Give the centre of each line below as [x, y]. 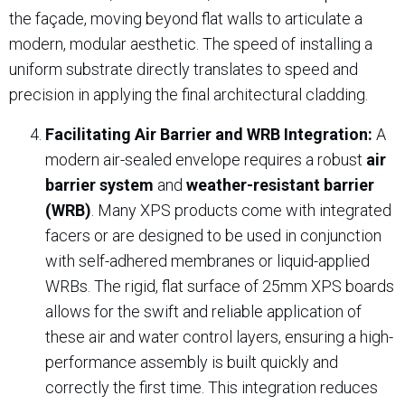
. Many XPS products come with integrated [241, 210]
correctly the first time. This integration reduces [212, 387]
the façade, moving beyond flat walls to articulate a [186, 19]
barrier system [99, 185]
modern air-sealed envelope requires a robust [206, 160]
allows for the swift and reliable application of [203, 311]
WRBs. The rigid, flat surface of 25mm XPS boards [220, 286]
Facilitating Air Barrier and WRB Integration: [209, 134]
